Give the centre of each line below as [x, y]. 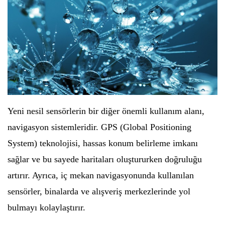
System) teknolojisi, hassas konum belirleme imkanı [103, 143]
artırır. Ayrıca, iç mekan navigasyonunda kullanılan [101, 175]
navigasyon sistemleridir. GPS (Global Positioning [99, 127]
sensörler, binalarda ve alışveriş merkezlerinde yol [99, 191]
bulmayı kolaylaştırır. [46, 207]
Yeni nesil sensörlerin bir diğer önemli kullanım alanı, [106, 111]
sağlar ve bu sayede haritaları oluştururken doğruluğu [105, 159]
